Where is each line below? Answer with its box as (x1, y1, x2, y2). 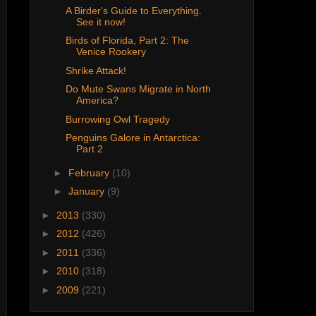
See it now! (75, 16, 126, 28)
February (68, 166, 112, 178)
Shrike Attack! (65, 64, 126, 76)
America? (75, 95, 119, 107)
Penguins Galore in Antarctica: (65, 132, 200, 144)
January (68, 186, 107, 197)
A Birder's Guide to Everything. (65, 4, 202, 16)
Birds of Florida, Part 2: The (65, 35, 189, 47)
